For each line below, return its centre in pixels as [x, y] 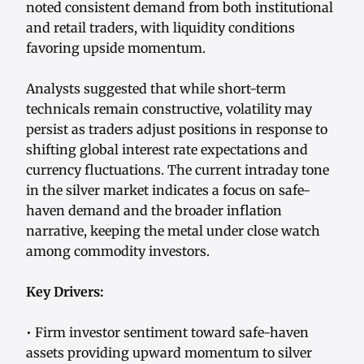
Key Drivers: [65, 292]
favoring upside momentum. [116, 48]
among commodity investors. [118, 251]
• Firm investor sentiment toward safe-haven [167, 333]
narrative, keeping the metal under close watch [173, 231]
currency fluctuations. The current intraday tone [178, 170]
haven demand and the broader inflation [154, 211]
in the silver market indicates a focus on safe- [168, 191]
